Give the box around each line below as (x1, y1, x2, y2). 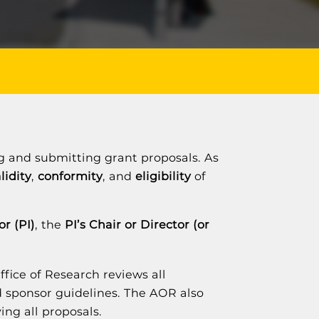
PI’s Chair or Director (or (65, 218, 210, 231)
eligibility (135, 169, 192, 183)
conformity (38, 169, 103, 183)
